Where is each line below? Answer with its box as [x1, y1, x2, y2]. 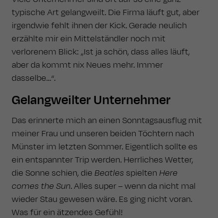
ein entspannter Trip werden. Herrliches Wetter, [12, 154, 193, 166]
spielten [124, 167, 159, 179]
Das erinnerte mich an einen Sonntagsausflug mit [12, 114, 202, 127]
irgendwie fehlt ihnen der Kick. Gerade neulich [12, 19, 187, 32]
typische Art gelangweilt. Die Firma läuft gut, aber [12, 6, 200, 18]
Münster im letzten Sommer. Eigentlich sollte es [12, 141, 198, 153]
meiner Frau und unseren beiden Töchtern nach [12, 127, 194, 140]
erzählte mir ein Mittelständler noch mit [12, 33, 165, 45]
